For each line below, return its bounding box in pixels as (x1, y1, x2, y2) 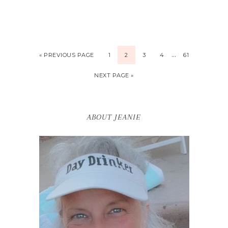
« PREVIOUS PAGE (39, 51, 94, 59)
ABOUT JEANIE (87, 112, 141, 122)
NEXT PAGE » (94, 72, 134, 79)
